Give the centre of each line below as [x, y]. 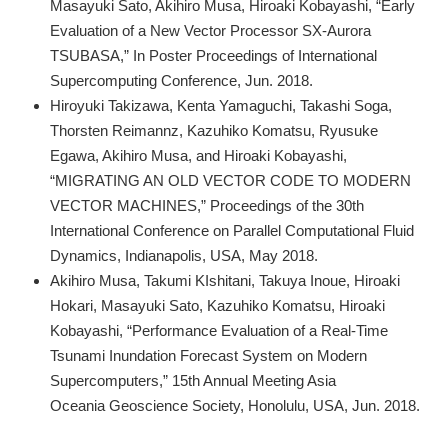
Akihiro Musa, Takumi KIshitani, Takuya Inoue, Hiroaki [225, 280]
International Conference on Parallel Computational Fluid [232, 230]
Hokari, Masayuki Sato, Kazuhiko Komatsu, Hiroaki [217, 305]
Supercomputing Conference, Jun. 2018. [181, 80]
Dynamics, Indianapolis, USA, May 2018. [184, 255]
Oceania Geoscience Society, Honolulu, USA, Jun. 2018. [235, 405]
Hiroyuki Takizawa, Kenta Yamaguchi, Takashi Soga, [221, 105]
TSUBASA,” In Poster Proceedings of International [213, 55]
